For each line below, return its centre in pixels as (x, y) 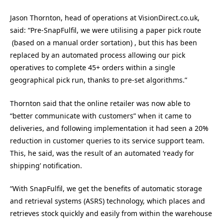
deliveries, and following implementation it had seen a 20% (109, 128)
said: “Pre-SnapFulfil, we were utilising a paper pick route (106, 30)
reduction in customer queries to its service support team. (107, 140)
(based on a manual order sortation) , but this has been (104, 43)
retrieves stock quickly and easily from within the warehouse (111, 214)
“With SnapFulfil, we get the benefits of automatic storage (106, 189)
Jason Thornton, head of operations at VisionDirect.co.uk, (105, 18)
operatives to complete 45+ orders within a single (93, 68)
